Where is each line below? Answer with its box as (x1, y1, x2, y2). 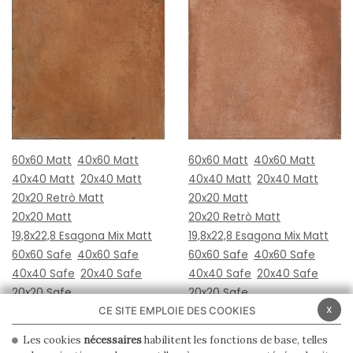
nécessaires (84, 333, 142, 347)
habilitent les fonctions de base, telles (142, 333, 328, 347)
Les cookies (20, 333, 84, 347)
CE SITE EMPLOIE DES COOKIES (98, 304, 255, 317)
